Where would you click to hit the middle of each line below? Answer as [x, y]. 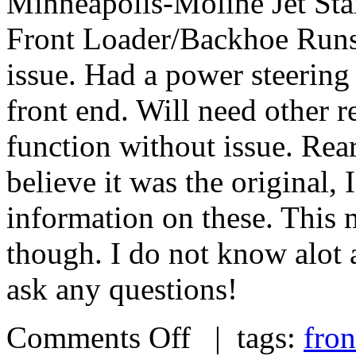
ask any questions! [122, 288]
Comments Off [99, 337]
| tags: [247, 337]
